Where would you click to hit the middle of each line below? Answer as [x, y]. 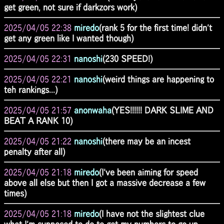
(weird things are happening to [158, 79]
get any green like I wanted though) [69, 38]
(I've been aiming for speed [148, 172]
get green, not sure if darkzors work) [70, 7]
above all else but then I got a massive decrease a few [105, 182]
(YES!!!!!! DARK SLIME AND [162, 110]
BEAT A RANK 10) [38, 120]
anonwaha [93, 110]
